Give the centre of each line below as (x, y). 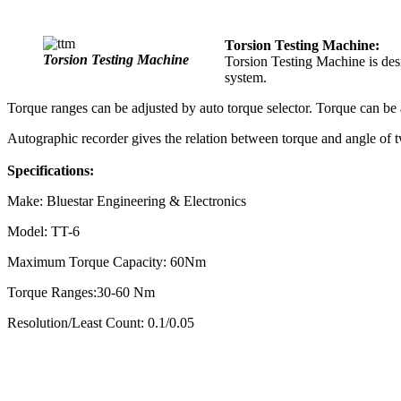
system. (246, 77)
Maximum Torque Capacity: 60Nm (107, 261)
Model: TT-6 (43, 231)
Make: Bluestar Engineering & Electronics (127, 200)
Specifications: (51, 170)
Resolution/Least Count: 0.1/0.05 (101, 322)
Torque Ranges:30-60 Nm (81, 292)
